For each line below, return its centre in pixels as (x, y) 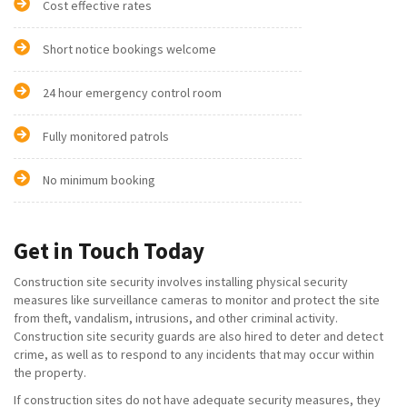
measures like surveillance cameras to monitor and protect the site (197, 300)
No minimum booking (99, 180)
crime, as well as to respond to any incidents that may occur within (194, 355)
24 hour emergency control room (132, 93)
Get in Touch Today (109, 251)
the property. (50, 373)
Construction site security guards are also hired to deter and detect (199, 337)
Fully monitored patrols (106, 137)
